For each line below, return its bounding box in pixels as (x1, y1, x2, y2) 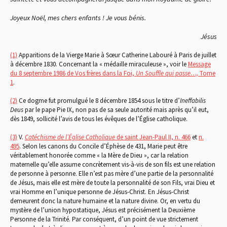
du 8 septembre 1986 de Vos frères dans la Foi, (10, 68, 136, 78)
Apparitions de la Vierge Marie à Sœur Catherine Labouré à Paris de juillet (17, 50, 216, 59)
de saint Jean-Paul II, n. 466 (115, 132, 191, 141)
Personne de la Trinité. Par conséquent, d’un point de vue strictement (10, 214, 198, 223)
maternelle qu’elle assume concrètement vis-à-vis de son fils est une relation (10, 160, 215, 169)
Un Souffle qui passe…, (136, 68, 198, 78)
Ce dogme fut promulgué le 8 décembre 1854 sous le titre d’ (17, 96, 180, 105)
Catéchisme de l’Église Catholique (25, 132, 115, 141)
